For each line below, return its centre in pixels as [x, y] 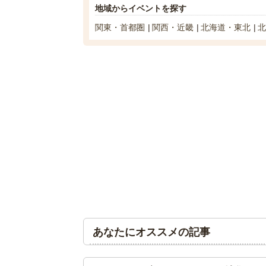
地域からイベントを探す [140, 8]
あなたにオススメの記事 [151, 232]
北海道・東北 [225, 27]
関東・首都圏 [120, 27]
